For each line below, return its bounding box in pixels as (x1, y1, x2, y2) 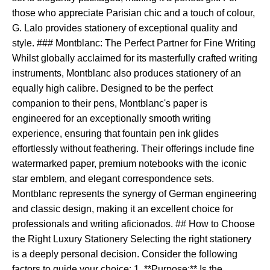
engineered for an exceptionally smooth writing (12, 113, 211, 124)
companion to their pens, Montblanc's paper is (12, 98, 207, 108)
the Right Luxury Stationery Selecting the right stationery (12, 234, 251, 244)
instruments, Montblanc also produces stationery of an (12, 68, 241, 78)
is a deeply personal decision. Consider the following (12, 249, 237, 259)
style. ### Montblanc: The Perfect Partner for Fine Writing (12, 38, 256, 48)
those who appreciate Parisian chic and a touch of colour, (12, 8, 255, 18)
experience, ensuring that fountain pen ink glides (12, 128, 219, 139)
